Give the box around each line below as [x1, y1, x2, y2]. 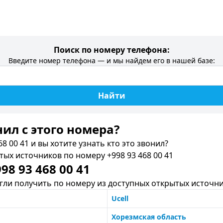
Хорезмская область [111, 212, 186, 222]
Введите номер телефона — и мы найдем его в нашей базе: [8, 56, 215, 65]
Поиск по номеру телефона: [53, 44, 170, 55]
